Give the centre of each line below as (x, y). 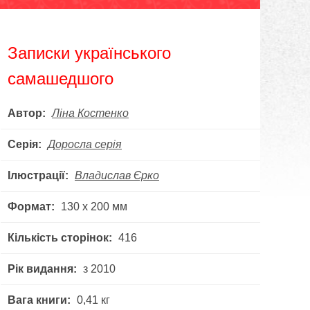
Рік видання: (42, 269)
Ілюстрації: (38, 175)
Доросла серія (85, 144)
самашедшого (61, 79)
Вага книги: (39, 300)
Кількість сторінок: (60, 238)
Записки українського (89, 53)
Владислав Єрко (117, 175)
